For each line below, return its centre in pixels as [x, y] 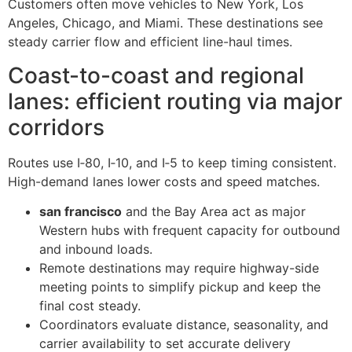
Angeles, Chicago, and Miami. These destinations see [165, 23]
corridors [56, 127]
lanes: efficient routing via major [175, 101]
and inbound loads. [96, 249]
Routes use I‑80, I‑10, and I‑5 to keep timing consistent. [172, 162]
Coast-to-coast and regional [156, 75]
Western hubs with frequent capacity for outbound [190, 230]
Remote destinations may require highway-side [179, 268]
